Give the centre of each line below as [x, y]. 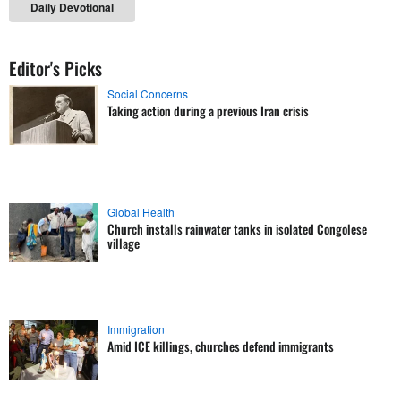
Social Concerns [148, 94]
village [124, 243]
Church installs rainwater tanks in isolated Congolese [237, 228]
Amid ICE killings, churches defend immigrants [221, 346]
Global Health [141, 211]
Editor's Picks [55, 68]
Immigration [136, 329]
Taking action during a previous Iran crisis [208, 111]
